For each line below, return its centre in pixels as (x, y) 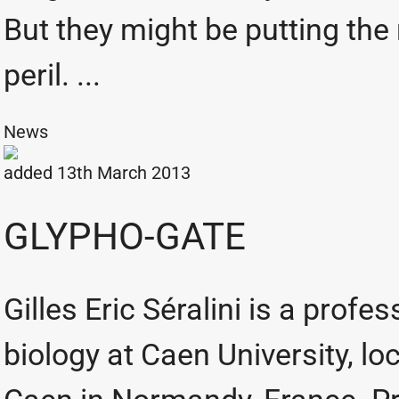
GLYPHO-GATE (125, 236)
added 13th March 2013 (97, 173)
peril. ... (52, 75)
